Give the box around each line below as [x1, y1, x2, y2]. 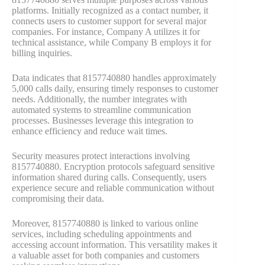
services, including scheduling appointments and [12, 228, 192, 239]
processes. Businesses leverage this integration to [12, 115, 193, 125]
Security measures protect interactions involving [12, 150, 190, 161]
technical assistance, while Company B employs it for [12, 37, 211, 47]
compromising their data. [12, 193, 104, 203]
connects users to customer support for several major [12, 15, 206, 26]
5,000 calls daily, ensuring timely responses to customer [12, 83, 218, 93]
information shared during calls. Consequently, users [12, 172, 206, 182]
